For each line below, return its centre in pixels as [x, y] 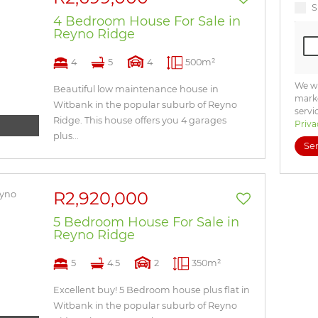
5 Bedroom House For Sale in [146, 222]
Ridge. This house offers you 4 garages [140, 120]
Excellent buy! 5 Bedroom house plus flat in [152, 290]
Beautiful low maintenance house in [136, 89]
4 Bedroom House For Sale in [147, 21]
